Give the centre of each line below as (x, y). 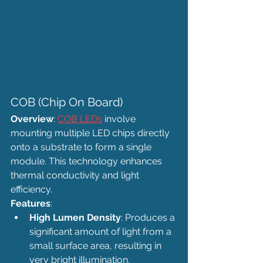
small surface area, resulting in (97, 245)
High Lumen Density (75, 217)
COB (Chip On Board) (67, 102)
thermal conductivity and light (76, 175)
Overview (32, 119)
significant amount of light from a (102, 231)
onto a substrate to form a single (82, 147)
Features (31, 203)
